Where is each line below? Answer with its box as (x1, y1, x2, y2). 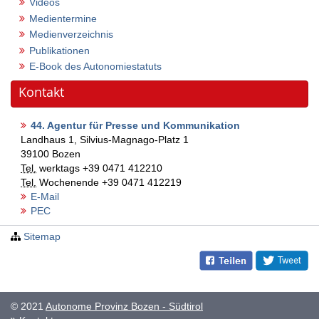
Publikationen (29, 44, 90, 56)
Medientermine (29, 12, 97, 24)
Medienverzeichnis (29, 28, 113, 40)
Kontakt (19, 83, 64, 100)
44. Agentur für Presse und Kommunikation (31, 120, 240, 131)
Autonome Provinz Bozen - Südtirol (46, 300, 203, 312)
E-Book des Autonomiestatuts (29, 61, 162, 72)
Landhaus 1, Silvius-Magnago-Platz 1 (21, 134, 189, 145)
